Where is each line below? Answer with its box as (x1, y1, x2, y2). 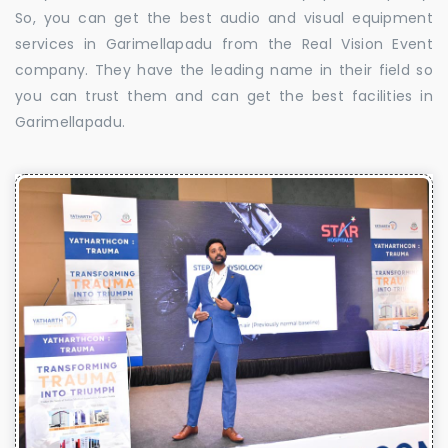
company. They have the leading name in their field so (15, 59, 433, 80)
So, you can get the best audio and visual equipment (15, 7, 433, 28)
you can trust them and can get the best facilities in (15, 85, 433, 106)
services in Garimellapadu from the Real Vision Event (15, 33, 433, 54)
